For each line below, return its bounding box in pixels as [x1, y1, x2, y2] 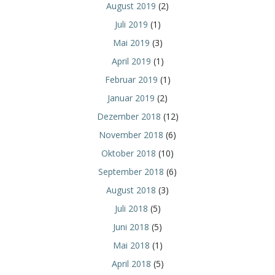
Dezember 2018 [96, 110, 161, 122]
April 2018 [111, 257, 151, 269]
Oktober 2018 [101, 147, 156, 159]
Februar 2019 [104, 73, 158, 85]
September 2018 [98, 165, 164, 177]
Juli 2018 [114, 202, 148, 214]
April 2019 [111, 55, 151, 67]
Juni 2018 [113, 220, 149, 233]
